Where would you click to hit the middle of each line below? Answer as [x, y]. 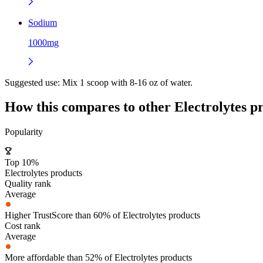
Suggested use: [32, 82]
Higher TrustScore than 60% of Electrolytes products [102, 215]
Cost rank [23, 226]
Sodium [43, 22]
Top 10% [22, 163]
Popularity [24, 132]
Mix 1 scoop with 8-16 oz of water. [126, 82]
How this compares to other [90, 107]
